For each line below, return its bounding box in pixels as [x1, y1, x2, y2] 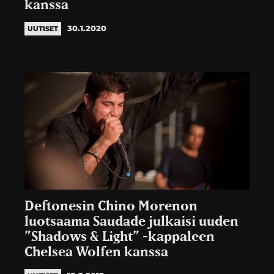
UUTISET [28, 24, 58, 34]
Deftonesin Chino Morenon [24, 200, 198, 213]
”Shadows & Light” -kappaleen [24, 231, 215, 244]
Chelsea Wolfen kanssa [24, 246, 168, 259]
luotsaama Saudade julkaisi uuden [24, 215, 239, 229]
